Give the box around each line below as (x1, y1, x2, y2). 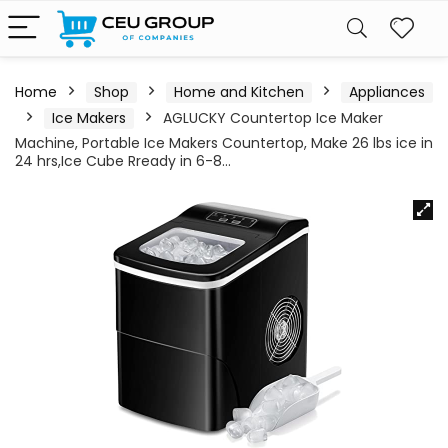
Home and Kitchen (174, 82, 304, 102)
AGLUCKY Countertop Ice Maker (163, 108, 383, 128)
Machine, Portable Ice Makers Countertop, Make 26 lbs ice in (15, 133, 433, 153)
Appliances (349, 82, 425, 102)
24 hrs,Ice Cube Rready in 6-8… (15, 151, 231, 171)
